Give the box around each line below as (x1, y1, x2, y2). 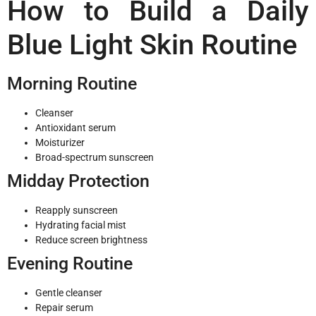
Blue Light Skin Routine (7, 28, 297, 61)
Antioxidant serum (35, 121, 116, 133)
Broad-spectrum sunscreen (35, 151, 154, 163)
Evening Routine (7, 253, 133, 274)
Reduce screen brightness (35, 233, 147, 245)
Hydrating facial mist (35, 219, 126, 231)
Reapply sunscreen (35, 204, 118, 216)
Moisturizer (35, 136, 85, 148)
